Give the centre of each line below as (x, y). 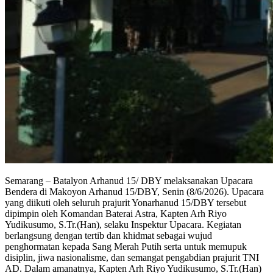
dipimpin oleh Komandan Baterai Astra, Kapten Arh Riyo (116, 213)
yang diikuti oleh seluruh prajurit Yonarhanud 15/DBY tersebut (126, 202)
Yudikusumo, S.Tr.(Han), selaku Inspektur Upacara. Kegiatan (123, 224)
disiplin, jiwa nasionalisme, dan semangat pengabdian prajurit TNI (132, 257)
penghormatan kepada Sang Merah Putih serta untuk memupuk (126, 246)
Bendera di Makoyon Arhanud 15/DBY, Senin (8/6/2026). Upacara (134, 191)
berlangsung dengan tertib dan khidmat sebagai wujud (108, 235)
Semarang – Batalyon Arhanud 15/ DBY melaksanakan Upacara (129, 180)
